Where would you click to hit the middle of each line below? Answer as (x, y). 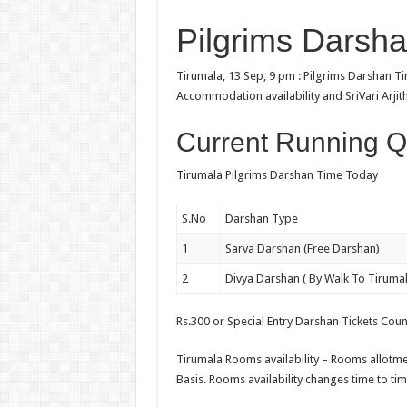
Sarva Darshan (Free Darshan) (302, 248)
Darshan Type (261, 218)
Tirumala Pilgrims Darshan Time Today (277, 174)
